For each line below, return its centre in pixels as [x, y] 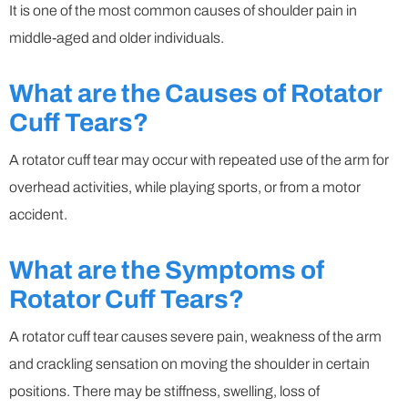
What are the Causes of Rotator [195, 94]
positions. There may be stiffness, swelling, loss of [164, 392]
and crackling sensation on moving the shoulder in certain [189, 364]
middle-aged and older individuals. [117, 38]
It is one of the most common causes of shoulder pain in [183, 11]
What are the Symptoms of [167, 270]
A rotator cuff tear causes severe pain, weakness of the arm [195, 337]
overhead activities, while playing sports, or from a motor [185, 188]
